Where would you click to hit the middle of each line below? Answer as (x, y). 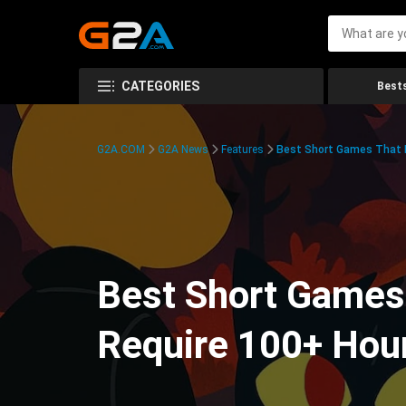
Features (242, 150)
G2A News (183, 150)
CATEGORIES (160, 86)
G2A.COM (121, 150)
